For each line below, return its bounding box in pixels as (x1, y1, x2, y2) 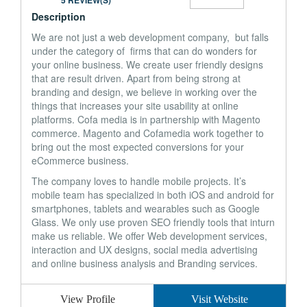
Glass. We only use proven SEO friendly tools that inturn (32, 215, 275, 229)
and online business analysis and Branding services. (32, 256, 258, 270)
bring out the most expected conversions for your (32, 140, 244, 153)
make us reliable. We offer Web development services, (32, 229, 267, 243)
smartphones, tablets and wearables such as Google (32, 201, 260, 215)
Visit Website (191, 293, 248, 305)
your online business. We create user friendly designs (32, 58, 263, 71)
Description (32, 10, 86, 23)
